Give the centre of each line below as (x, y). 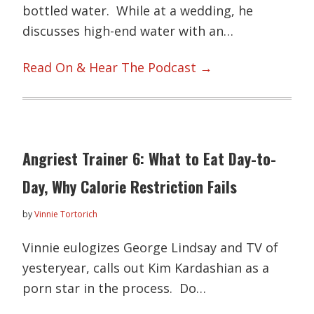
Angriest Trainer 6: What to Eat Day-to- (150, 158)
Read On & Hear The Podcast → (118, 67)
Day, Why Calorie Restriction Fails (130, 186)
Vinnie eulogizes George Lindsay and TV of (151, 247)
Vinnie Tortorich (66, 214)
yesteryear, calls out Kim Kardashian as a (146, 267)
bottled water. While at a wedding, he (138, 11)
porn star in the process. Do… (115, 288)
